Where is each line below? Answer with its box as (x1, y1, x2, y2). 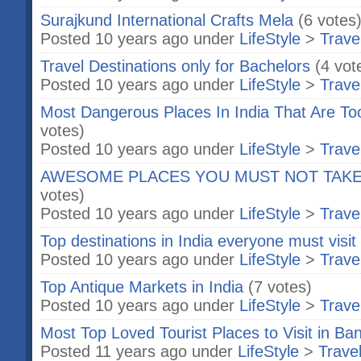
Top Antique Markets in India (40, 278, 243, 296)
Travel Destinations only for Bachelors (40, 57, 310, 75)
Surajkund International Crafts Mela (40, 11, 293, 29)
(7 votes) (248, 278, 312, 296)
